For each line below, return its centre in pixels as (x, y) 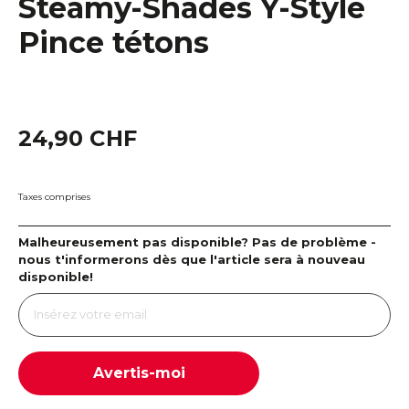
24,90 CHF (78, 138)
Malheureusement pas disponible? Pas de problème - (197, 241)
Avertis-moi (139, 373)
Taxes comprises (54, 196)
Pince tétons (114, 42)
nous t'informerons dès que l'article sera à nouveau (192, 259)
